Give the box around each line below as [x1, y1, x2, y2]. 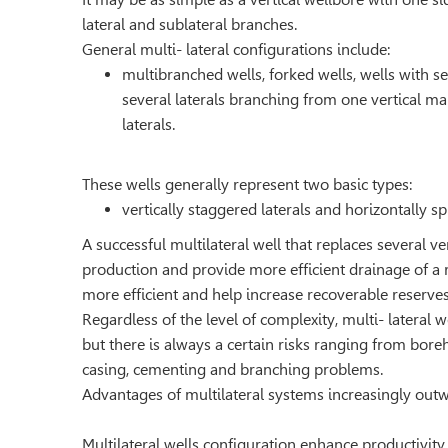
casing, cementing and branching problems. [82, 360, 383, 379]
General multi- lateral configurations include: [82, 40, 390, 59]
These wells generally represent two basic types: [82, 175, 412, 194]
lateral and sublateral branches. [82, 15, 297, 34]
